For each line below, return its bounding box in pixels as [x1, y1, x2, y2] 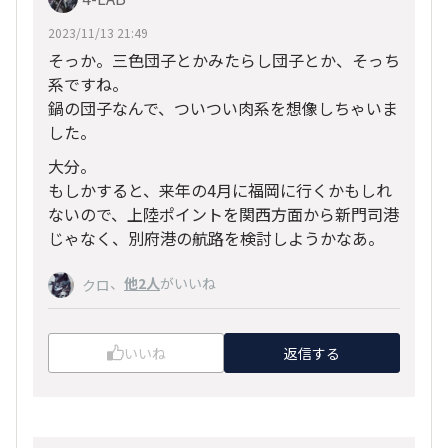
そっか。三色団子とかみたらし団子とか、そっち [48, 47, 400, 72]
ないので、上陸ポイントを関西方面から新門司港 [48, 201, 399, 226]
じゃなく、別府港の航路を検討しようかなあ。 [48, 225, 384, 250]
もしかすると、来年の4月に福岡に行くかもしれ [48, 177, 392, 202]
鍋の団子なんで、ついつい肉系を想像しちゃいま [48, 95, 398, 120]
